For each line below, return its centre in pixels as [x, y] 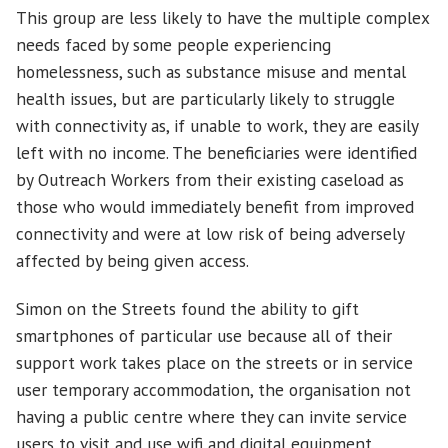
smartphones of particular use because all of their [204, 336]
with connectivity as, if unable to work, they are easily [217, 126]
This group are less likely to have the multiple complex [222, 18]
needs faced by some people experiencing [173, 45]
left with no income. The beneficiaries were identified [216, 153]
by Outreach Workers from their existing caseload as [210, 180]
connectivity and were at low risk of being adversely [210, 234]
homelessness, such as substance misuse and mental [211, 72]
